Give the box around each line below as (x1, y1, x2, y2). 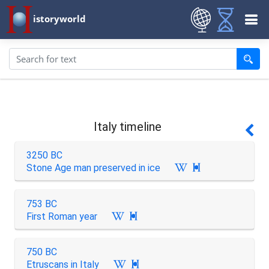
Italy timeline (94, 119, 162, 134)
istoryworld (33, 12, 86, 25)
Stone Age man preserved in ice (26, 162, 160, 174)
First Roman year (26, 210, 97, 222)
